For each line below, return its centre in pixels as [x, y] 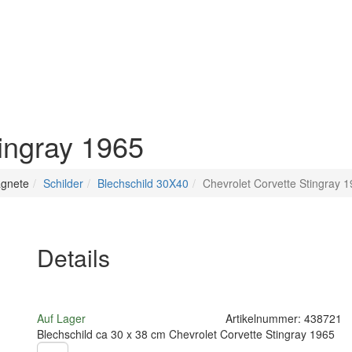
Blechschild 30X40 [143, 183]
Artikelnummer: [265, 319]
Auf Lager [61, 319]
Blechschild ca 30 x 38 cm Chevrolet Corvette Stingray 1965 [185, 334]
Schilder [63, 183]
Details [73, 258]
